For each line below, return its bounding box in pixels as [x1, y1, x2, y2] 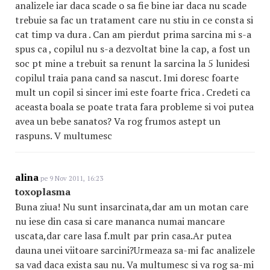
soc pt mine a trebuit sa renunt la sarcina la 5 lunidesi [15, 57, 250, 70]
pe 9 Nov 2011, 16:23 [39, 174, 103, 183]
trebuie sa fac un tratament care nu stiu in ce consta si [15, 13, 253, 27]
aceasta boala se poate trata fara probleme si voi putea [15, 100, 254, 113]
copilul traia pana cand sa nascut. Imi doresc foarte [15, 71, 239, 84]
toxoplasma [15, 185, 71, 198]
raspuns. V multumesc [15, 129, 112, 142]
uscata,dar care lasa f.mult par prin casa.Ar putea [15, 229, 231, 242]
